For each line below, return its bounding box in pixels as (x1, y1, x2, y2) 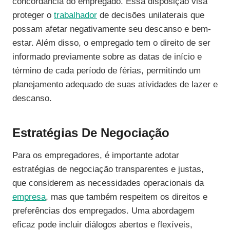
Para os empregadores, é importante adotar (12, 150, 179, 161)
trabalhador (54, 10, 97, 21)
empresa (12, 192, 46, 202)
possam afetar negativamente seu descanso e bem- (12, 24, 211, 34)
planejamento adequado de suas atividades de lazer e (12, 80, 218, 90)
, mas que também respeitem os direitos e (46, 192, 207, 202)
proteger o (12, 10, 54, 21)
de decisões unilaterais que (97, 10, 204, 21)
